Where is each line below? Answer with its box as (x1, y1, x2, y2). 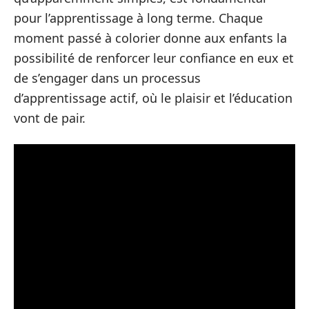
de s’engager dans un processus (14, 70, 201, 86)
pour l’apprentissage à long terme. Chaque (14, 10, 263, 26)
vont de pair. (14, 110, 86, 126)
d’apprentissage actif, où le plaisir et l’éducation (14, 90, 292, 106)
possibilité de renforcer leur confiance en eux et (14, 50, 294, 66)
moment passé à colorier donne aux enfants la (14, 30, 287, 46)
